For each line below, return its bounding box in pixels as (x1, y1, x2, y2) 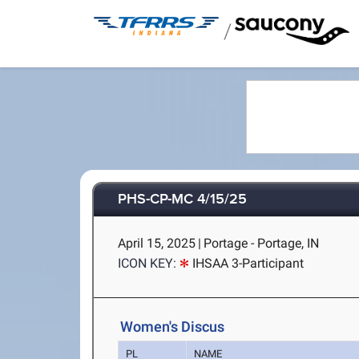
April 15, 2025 (118, 236, 196, 251)
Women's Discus (120, 318, 225, 335)
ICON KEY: (118, 256, 177, 271)
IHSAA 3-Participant (192, 256, 305, 271)
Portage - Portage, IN (204, 236, 320, 251)
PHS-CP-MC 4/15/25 (118, 191, 248, 209)
